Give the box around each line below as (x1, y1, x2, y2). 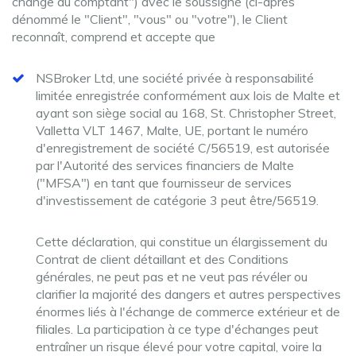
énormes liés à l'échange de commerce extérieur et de (36, 304, 340, 319)
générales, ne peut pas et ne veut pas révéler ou (36, 269, 308, 284)
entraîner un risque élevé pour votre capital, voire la (36, 339, 322, 354)
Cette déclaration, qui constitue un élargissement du (36, 234, 327, 250)
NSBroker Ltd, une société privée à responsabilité (36, 70, 314, 86)
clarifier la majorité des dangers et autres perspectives (36, 286, 341, 302)
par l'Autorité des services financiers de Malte (36, 157, 294, 173)
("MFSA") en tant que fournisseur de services (36, 175, 292, 191)
